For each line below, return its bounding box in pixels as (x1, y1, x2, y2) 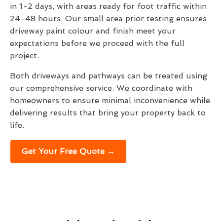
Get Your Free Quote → (22, 147, 115, 156)
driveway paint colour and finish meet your (10, 26, 176, 36)
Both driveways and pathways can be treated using (10, 71, 207, 81)
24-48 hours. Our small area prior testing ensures (10, 14, 207, 24)
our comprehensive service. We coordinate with (10, 83, 192, 93)
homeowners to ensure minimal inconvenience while (10, 96, 210, 106)
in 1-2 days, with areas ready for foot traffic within (10, 1, 207, 11)
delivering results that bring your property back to (10, 108, 206, 118)
